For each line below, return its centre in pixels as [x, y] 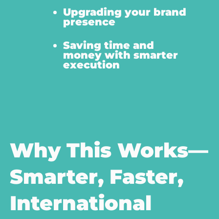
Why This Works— [109, 150]
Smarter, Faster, [97, 177]
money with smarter [120, 55]
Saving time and [108, 45]
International [81, 203]
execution [91, 65]
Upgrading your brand [124, 12]
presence [89, 22]
